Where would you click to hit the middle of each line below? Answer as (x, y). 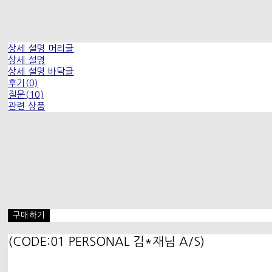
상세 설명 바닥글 (41, 71)
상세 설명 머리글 (41, 48)
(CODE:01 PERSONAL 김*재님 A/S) (106, 241)
